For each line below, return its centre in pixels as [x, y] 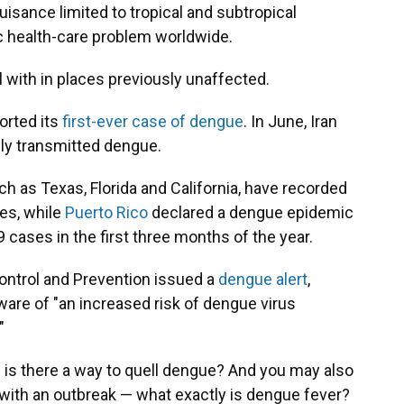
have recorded [296, 188]
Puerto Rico [106, 212]
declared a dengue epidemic [251, 212]
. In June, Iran [290, 121]
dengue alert [263, 279]
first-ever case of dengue [153, 121]
